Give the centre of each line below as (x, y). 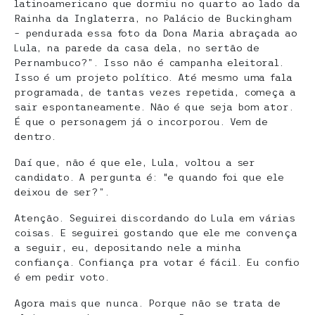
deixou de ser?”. (62, 192)
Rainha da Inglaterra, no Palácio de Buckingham (153, 19)
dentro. (36, 137)
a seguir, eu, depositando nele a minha (128, 248)
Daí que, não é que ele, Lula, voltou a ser (135, 163)
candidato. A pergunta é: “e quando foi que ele (149, 178)
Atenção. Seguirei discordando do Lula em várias (155, 218)
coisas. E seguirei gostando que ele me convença (156, 233)
